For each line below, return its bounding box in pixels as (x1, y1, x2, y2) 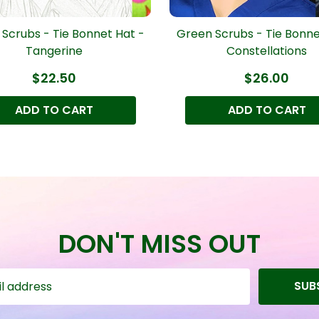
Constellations (226, 42, 307, 59)
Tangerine (25, 42, 83, 59)
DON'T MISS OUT (58, 225, 261, 262)
